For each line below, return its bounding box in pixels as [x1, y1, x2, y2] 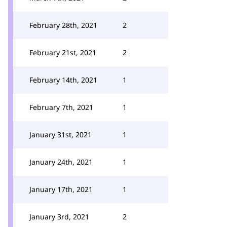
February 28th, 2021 [29, 20, 97, 30]
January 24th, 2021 [29, 157, 93, 167]
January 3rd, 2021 [29, 212, 89, 221]
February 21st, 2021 [29, 48, 96, 57]
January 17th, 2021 [29, 184, 93, 194]
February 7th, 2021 [29, 102, 93, 112]
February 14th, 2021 [29, 75, 97, 85]
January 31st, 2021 [29, 130, 92, 139]
